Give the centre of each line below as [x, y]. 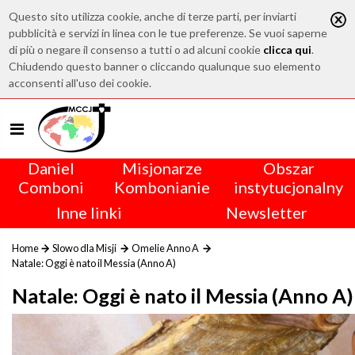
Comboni [51, 187]
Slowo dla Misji [84, 248]
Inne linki [89, 212]
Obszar [288, 168]
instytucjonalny [288, 187]
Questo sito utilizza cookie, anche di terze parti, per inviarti [153, 16]
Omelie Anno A [165, 248]
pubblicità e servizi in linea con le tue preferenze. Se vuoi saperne [168, 33]
